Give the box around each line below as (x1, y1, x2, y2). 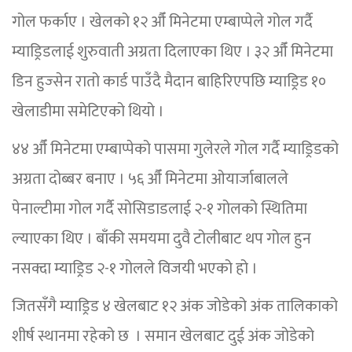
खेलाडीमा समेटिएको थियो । (12, 97, 164, 125)
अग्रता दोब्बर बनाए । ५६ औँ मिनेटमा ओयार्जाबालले (12, 165, 288, 192)
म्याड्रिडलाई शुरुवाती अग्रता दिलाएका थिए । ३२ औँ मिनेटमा (12, 38, 333, 65)
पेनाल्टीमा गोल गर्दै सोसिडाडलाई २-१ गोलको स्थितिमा (12, 195, 307, 222)
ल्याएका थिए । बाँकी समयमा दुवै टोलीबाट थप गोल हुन (12, 225, 311, 252)
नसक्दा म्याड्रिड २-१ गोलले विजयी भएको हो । (12, 255, 258, 282)
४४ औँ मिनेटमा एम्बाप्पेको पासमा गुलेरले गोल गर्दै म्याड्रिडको (12, 135, 339, 163)
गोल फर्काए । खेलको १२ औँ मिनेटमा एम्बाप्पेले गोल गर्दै (12, 8, 313, 35)
